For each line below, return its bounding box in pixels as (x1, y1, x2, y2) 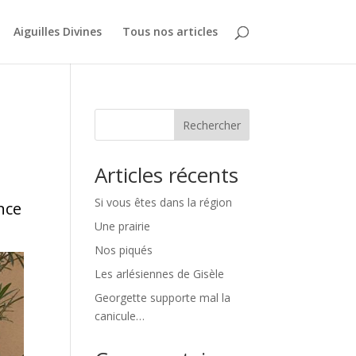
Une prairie (95, 219, 151, 234)
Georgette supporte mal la (95, 290, 231, 305)
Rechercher (182, 117, 241, 133)
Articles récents (95, 161, 239, 189)
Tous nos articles (122, 24, 218, 39)
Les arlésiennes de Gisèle (95, 266, 225, 281)
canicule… (95, 308, 145, 323)
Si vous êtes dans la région (95, 195, 233, 210)
